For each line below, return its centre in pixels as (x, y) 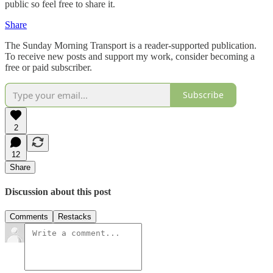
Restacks (75, 217)
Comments (29, 217)
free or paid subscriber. (48, 67)
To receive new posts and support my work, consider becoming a (130, 56)
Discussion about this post (58, 191)
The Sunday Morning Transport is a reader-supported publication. (131, 45)
